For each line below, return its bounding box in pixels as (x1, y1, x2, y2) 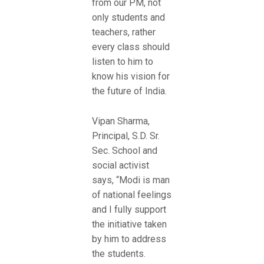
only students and (92, 12, 165, 24)
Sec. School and (92, 144, 157, 156)
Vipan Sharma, (92, 115, 150, 127)
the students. (92, 247, 146, 259)
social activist (92, 159, 149, 171)
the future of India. (92, 85, 167, 97)
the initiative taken (92, 218, 167, 230)
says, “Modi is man (92, 174, 170, 186)
